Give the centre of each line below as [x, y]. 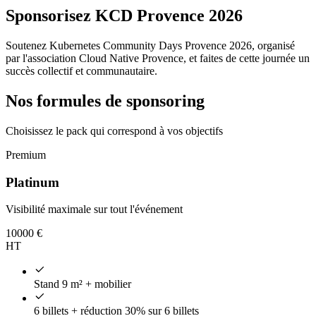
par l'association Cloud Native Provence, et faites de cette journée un [158, 59]
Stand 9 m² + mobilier [83, 284]
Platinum [32, 182]
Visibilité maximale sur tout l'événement [94, 209]
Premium [26, 154]
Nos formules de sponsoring [105, 101]
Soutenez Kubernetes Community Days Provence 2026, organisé [150, 46]
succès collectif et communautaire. [81, 71]
